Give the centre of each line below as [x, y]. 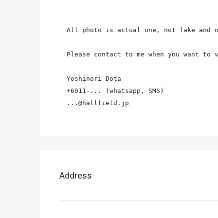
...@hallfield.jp [98, 103]
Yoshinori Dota [94, 79]
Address [76, 175]
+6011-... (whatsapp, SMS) [115, 91]
